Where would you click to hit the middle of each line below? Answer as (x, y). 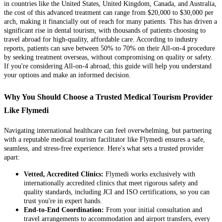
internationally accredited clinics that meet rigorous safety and (111, 183)
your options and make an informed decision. (67, 75)
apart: (12, 157)
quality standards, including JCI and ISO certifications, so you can (117, 192)
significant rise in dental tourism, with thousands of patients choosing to (105, 30)
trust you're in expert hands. (63, 201)
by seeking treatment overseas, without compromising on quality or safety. (108, 57)
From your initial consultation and (153, 210)
